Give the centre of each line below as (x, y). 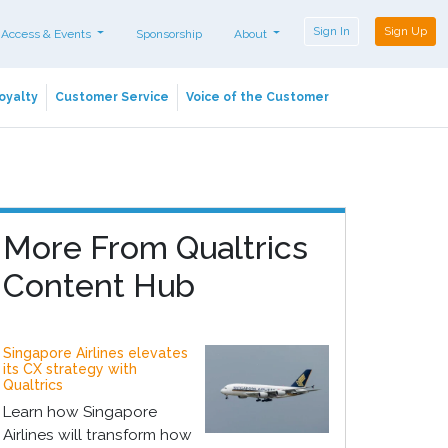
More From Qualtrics (155, 247)
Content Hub (99, 285)
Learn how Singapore (80, 412)
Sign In (331, 30)
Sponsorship (168, 33)
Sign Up (405, 30)
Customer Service (112, 97)
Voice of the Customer (257, 97)
